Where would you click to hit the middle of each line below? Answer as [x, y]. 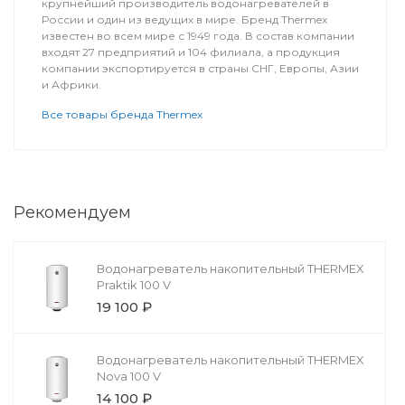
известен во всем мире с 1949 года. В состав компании [198, 36]
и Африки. [71, 85]
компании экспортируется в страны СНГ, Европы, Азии [200, 69]
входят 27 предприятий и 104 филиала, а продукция [190, 52]
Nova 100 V [128, 377]
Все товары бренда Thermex [122, 115]
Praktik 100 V [133, 285]
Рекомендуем [72, 213]
